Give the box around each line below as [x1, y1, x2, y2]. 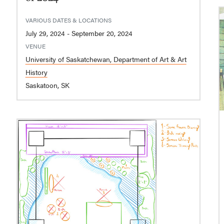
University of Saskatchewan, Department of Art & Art [25, 53, 186, 64]
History [25, 66, 47, 77]
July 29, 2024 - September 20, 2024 [71, 27, 132, 38]
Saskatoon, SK [25, 79, 69, 90]
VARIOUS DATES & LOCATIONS [25, 15, 111, 24]
